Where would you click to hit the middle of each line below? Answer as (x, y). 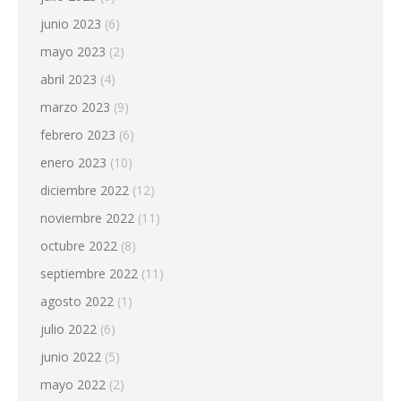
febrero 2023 (78, 134)
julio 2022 (68, 328)
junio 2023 (71, 23)
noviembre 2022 (87, 218)
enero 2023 (73, 162)
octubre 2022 (79, 245)
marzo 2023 (75, 107)
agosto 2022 (77, 301)
